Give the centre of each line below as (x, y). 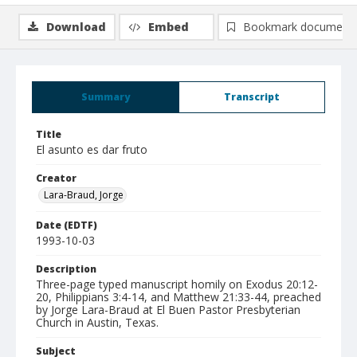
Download (76, 27)
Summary (106, 97)
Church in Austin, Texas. (97, 322)
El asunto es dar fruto (92, 149)
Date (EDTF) (67, 225)
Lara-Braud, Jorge (84, 195)
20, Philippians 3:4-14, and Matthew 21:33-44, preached (178, 297)
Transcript (252, 97)
